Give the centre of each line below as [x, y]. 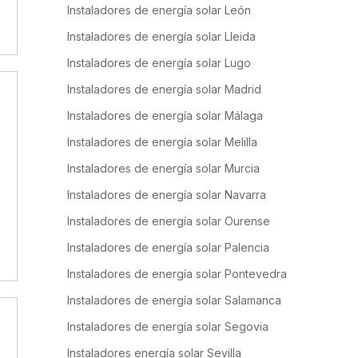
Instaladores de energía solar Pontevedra [177, 274]
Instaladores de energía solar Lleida [161, 36]
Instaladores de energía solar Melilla [162, 142]
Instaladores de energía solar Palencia [168, 247]
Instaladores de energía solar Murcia [163, 168]
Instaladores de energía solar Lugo [159, 63]
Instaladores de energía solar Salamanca [174, 300]
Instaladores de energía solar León [159, 10]
